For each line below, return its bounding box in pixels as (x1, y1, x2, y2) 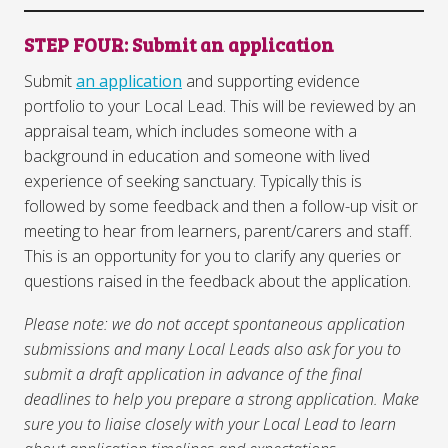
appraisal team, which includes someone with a (24, 119, 357, 142)
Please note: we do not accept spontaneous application (24, 312, 405, 335)
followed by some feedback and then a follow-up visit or (24, 194, 418, 217)
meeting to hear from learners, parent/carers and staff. (24, 219, 412, 242)
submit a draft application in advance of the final (24, 362, 362, 385)
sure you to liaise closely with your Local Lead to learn (24, 412, 396, 435)
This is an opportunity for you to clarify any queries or (24, 244, 401, 267)
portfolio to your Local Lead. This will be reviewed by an (24, 94, 416, 117)
